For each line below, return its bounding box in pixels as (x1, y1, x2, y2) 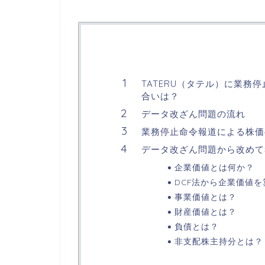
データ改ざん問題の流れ (141, 108, 245, 119)
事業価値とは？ (174, 191, 237, 202)
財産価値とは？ (174, 206, 237, 216)
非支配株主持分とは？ (174, 235, 263, 246)
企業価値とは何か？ (174, 161, 254, 172)
